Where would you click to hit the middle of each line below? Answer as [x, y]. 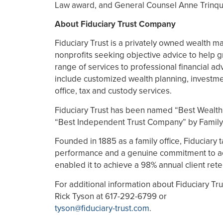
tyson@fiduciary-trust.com [102, 208]
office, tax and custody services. [113, 91]
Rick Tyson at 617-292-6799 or [111, 196]
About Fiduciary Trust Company [115, 24]
